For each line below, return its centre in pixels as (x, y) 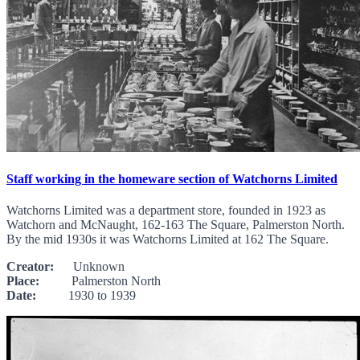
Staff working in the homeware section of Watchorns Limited (172, 179)
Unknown (89, 267)
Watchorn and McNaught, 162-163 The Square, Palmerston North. (176, 225)
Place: (23, 281)
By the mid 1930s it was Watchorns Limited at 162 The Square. (168, 239)
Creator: (30, 267)
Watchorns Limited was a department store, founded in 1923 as (166, 211)
